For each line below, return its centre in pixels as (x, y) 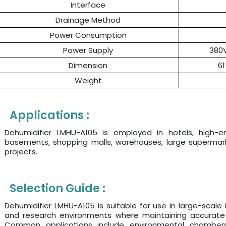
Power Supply (88, 50)
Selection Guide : (58, 189)
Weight (88, 81)
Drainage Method (88, 20)
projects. (23, 152)
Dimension (88, 66)
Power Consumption (88, 35)
